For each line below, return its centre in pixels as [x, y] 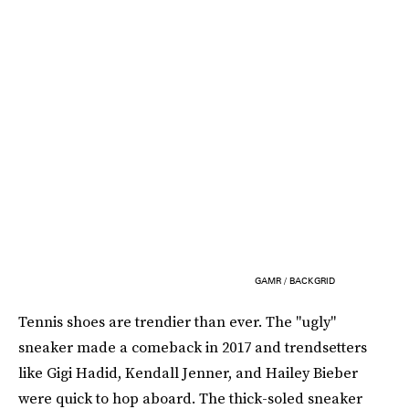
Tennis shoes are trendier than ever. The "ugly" [177, 322]
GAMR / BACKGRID [294, 281]
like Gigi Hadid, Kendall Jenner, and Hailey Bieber [188, 373]
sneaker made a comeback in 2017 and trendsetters [193, 347]
